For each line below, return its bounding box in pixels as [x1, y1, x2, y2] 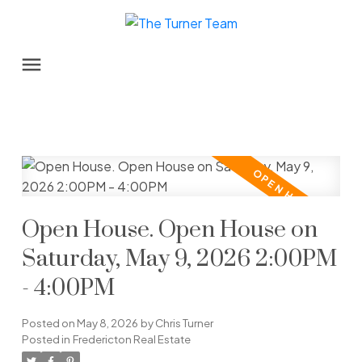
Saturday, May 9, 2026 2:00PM [21, 245, 337, 275]
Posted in [21, 332, 70, 347]
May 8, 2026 [76, 316, 138, 330]
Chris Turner [154, 316, 213, 330]
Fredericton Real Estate [72, 332, 191, 347]
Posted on [21, 316, 77, 330]
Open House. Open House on [21, 216, 318, 246]
